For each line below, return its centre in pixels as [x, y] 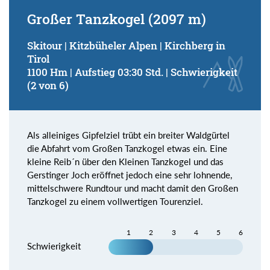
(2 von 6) [48, 86]
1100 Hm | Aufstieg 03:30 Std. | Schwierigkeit [132, 72]
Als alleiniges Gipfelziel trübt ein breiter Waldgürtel [128, 135]
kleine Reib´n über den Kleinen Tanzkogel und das [125, 162]
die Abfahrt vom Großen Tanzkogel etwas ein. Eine [127, 149]
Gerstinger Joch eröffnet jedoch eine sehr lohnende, [130, 175]
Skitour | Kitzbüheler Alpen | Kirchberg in [126, 46]
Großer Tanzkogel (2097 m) [117, 19]
